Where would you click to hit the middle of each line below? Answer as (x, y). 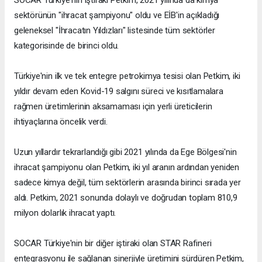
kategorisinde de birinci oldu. (67, 46)
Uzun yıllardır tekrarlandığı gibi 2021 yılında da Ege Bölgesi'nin (125, 152)
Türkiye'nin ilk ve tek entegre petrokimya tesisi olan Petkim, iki (127, 76)
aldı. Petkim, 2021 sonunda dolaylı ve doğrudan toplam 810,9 (126, 198)
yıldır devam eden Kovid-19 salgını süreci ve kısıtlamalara (119, 92)
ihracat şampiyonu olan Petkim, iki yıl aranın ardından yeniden (127, 168)
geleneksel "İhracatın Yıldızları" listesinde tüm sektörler (115, 31)
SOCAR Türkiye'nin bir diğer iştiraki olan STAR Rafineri (113, 244)
